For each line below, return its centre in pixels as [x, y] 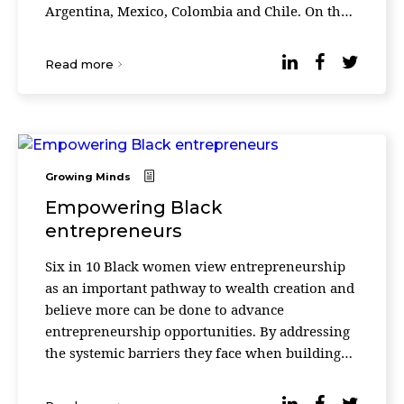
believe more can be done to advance [165, 309]
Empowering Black [134, 207]
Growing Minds [88, 177]
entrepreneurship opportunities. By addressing [197, 331]
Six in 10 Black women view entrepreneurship [195, 266]
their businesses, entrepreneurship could [179, 374]
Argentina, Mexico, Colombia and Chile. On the [197, 11]
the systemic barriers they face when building [193, 353]
